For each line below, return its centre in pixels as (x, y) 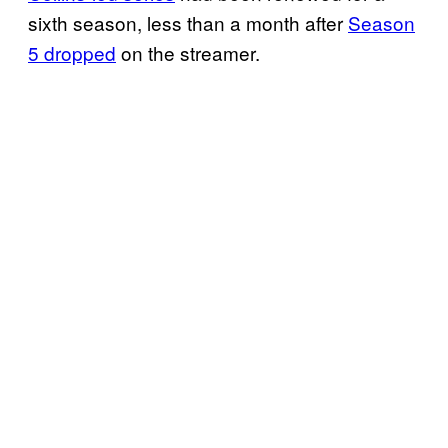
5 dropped (72, 53)
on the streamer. (188, 53)
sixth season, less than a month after (188, 23)
